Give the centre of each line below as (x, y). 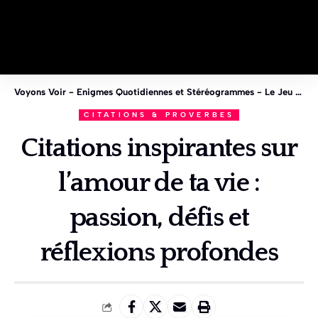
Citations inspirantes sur (159, 148)
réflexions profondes (159, 253)
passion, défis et (159, 218)
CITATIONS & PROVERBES (159, 115)
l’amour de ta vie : (159, 183)
